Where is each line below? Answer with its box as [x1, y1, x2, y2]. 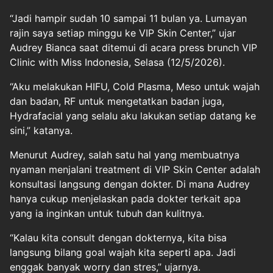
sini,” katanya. [10, 124, 73, 136]
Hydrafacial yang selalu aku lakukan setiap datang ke [10, 109, 256, 122]
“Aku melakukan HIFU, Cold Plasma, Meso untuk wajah [10, 80, 260, 93]
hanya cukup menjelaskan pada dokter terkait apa [10, 192, 241, 205]
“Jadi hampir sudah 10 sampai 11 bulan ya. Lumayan [10, 12, 247, 24]
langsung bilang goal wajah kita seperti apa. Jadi [10, 246, 236, 258]
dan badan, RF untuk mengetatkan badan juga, [10, 94, 224, 107]
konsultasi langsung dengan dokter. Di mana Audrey [10, 177, 250, 190]
